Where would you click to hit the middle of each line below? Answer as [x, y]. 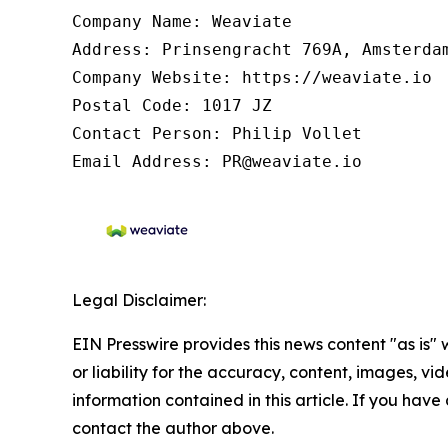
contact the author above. [173, 427]
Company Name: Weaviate [182, 21]
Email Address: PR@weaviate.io [217, 161]
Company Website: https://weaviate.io [252, 77]
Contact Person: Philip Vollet [217, 133]
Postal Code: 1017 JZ [172, 105]
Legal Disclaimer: [139, 299]
